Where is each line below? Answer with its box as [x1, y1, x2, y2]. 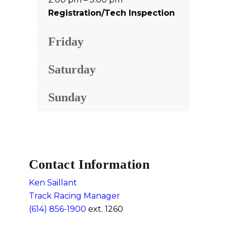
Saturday [48, 63, 96, 77]
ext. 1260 [86, 204, 123, 214]
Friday [48, 35, 84, 49]
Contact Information [28, 157, 150, 172]
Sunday [48, 91, 87, 104]
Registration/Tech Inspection [48, 8, 175, 18]
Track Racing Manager [28, 191, 120, 201]
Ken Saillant [28, 178, 77, 188]
